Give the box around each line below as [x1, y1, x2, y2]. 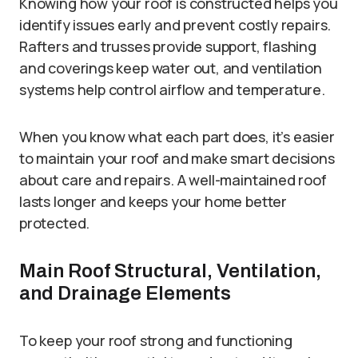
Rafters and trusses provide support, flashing [19, 37, 316, 56]
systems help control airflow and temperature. [19, 80, 325, 99]
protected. [19, 213, 90, 233]
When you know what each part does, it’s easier [19, 127, 335, 146]
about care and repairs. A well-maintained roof [19, 170, 327, 189]
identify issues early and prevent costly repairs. [19, 15, 332, 34]
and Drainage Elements [19, 283, 231, 304]
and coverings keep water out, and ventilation [19, 58, 322, 78]
